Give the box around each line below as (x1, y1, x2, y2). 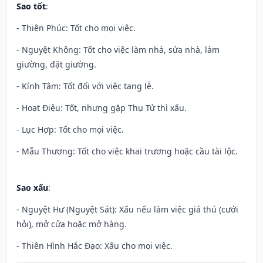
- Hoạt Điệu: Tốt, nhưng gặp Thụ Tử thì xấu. (16, 102, 187, 114)
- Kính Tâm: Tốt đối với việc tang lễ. (16, 80, 154, 92)
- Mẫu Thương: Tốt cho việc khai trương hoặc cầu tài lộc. (16, 146, 238, 157)
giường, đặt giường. (16, 59, 96, 70)
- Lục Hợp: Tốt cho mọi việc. (16, 124, 124, 136)
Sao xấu (16, 182, 48, 194)
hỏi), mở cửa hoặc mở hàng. (16, 218, 127, 230)
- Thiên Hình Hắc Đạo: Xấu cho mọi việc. (16, 240, 173, 252)
